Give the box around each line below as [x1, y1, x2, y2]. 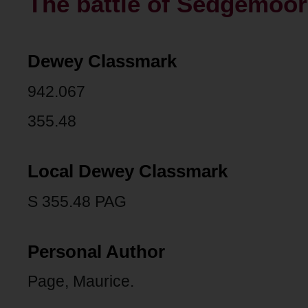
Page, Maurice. [27, 272, 134, 291]
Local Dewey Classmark [27, 162, 228, 181]
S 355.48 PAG [27, 192, 126, 210]
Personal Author [27, 241, 165, 261]
